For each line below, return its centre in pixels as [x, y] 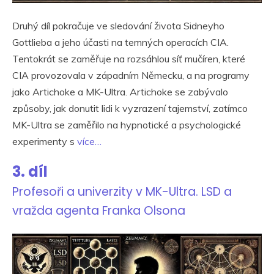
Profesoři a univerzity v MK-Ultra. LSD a [122, 192]
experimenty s [45, 142]
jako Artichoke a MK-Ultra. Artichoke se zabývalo [120, 92]
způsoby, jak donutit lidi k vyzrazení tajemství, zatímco [130, 109]
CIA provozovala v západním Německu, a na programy [131, 76]
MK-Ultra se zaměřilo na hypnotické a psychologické [127, 125]
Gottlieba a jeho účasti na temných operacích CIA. [120, 43]
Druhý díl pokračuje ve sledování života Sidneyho [118, 26]
